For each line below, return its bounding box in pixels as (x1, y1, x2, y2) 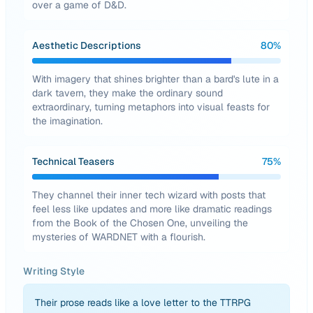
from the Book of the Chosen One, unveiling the (32, 217, 248, 229)
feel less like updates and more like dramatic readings (32, 203, 272, 215)
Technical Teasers (32, 155, 115, 168)
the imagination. (32, 115, 103, 127)
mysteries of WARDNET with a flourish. (32, 231, 205, 243)
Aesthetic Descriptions (32, 39, 141, 52)
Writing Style (23, 265, 85, 277)
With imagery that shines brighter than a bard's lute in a (32, 73, 279, 85)
